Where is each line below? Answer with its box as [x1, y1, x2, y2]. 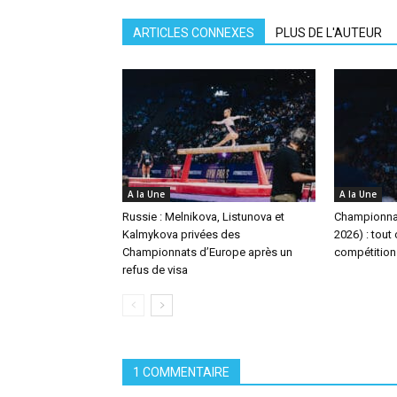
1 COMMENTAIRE [133, 364, 230, 379]
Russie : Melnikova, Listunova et [122, 209, 284, 223]
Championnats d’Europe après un [122, 245, 292, 259]
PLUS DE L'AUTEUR [276, 25, 382, 40]
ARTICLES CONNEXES [133, 25, 254, 40]
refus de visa [122, 262, 188, 276]
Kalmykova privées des [122, 227, 240, 241]
